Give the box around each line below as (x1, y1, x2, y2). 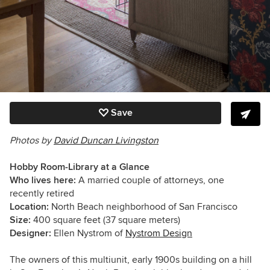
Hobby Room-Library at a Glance (10, 161, 149, 174)
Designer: (10, 227, 51, 240)
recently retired (10, 187, 74, 200)
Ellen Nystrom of (51, 227, 125, 240)
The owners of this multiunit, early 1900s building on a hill (10, 254, 252, 266)
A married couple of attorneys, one (78, 174, 224, 187)
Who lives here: (10, 174, 78, 187)
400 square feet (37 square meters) (33, 214, 180, 227)
